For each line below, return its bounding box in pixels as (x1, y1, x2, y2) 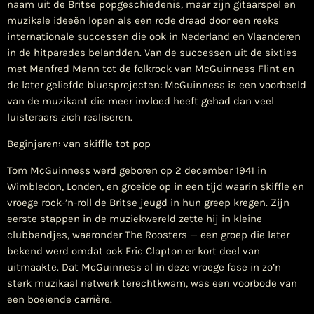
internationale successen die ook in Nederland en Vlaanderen (7, 30, 301, 43)
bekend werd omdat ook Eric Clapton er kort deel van (7, 245, 260, 258)
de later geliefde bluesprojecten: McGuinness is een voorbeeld (7, 78, 306, 92)
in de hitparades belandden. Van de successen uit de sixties (7, 46, 297, 60)
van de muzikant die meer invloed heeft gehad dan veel (7, 95, 274, 108)
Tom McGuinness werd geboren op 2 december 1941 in (7, 164, 266, 177)
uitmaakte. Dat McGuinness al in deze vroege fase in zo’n (7, 261, 281, 274)
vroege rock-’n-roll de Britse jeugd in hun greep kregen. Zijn (7, 196, 289, 210)
